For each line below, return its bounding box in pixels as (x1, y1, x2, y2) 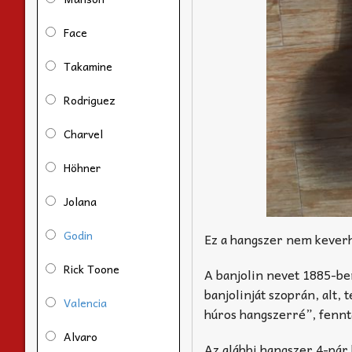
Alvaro (64, 327, 97, 345)
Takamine (64, 57, 112, 75)
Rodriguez (64, 90, 115, 108)
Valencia (64, 293, 107, 311)
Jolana (64, 192, 97, 210)
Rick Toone (64, 259, 119, 277)
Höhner (64, 158, 101, 176)
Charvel (64, 124, 103, 142)
